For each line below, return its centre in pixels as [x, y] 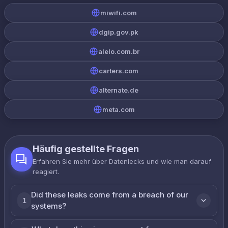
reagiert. [46, 172]
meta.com [119, 109]
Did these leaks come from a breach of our [110, 195]
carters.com [119, 71]
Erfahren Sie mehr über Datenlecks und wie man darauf [122, 161]
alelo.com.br [119, 51]
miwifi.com [119, 13]
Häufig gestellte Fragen [85, 149]
